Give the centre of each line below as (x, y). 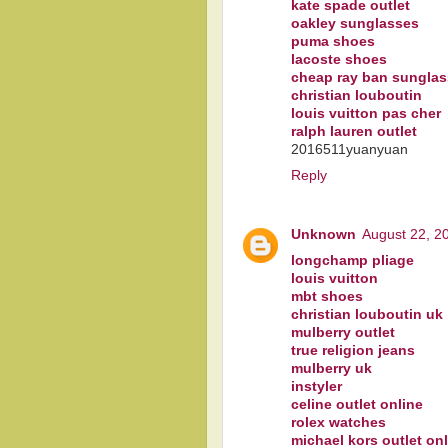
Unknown (323, 234)
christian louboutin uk (367, 314)
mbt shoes (327, 296)
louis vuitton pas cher (366, 113)
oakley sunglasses (355, 23)
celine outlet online (357, 404)
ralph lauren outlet (354, 131)
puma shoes (333, 41)
